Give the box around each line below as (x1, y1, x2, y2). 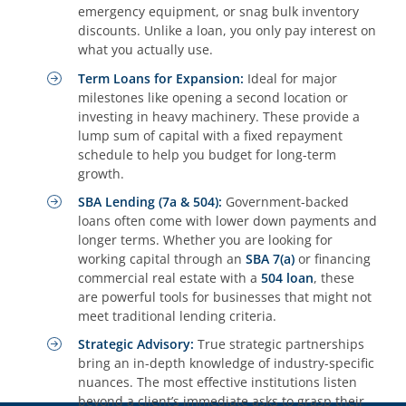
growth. (78, 164, 125, 182)
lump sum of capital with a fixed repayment (78, 126, 343, 144)
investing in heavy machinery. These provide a (78, 107, 361, 125)
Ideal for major (244, 69, 338, 87)
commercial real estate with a (78, 268, 262, 286)
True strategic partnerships (194, 335, 365, 353)
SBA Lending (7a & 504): (78, 192, 223, 210)
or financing (295, 249, 372, 267)
